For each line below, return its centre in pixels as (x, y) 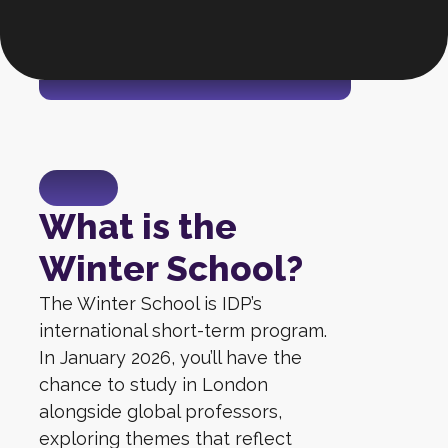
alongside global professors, (160, 411)
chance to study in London (153, 384)
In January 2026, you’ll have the (170, 357)
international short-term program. (183, 330)
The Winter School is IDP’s (150, 303)
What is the (138, 226)
